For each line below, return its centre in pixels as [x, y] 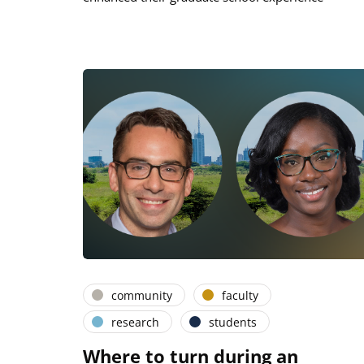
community [142, 295]
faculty [240, 295]
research [135, 322]
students [233, 322]
